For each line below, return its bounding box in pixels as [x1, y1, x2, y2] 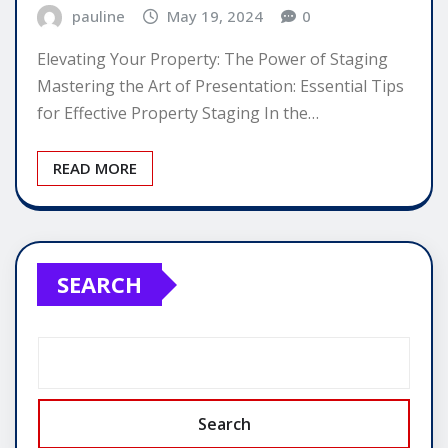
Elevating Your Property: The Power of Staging [37, 48, 388, 71]
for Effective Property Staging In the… [37, 102, 319, 125]
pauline [71, 5, 125, 26]
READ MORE [53, 158, 137, 179]
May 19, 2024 [167, 5, 264, 26]
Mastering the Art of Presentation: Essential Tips [37, 75, 404, 98]
